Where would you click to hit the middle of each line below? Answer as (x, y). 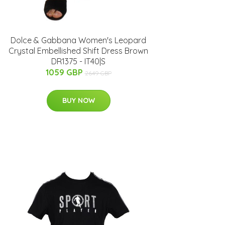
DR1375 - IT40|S (78, 61)
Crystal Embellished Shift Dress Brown (78, 50)
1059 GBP (65, 72)
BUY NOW (78, 100)
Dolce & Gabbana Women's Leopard (78, 40)
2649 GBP (98, 73)
